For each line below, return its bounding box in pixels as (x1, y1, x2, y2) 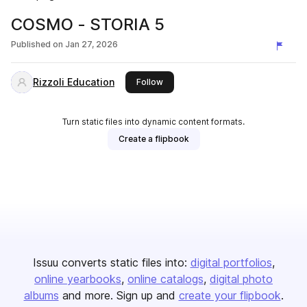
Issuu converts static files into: (32, 256, 187, 269)
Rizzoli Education (33, 76, 114, 88)
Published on (11, 39, 63, 49)
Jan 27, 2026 (65, 39, 118, 49)
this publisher (162, 76, 217, 86)
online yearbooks (34, 272, 121, 286)
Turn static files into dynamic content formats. (62, 116, 245, 127)
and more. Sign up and (62, 288, 175, 302)
